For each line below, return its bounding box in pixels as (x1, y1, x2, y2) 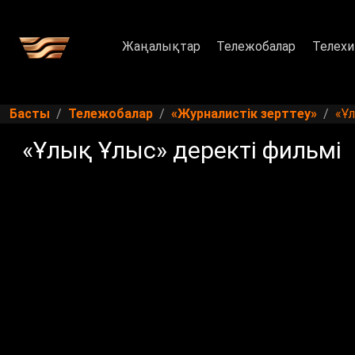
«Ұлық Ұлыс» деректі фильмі (22, 136, 342, 165)
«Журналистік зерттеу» (171, 106, 317, 122)
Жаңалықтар (122, 38, 201, 54)
